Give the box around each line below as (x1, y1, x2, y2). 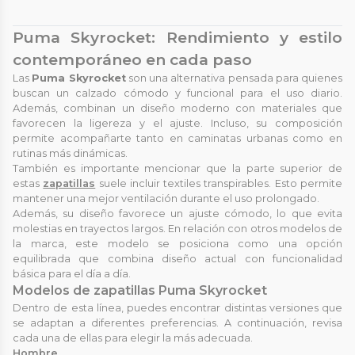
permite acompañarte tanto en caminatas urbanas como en (13, 132, 342, 144)
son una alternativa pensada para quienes (125, 71, 342, 84)
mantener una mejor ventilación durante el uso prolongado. (13, 192, 319, 204)
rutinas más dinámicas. (13, 147, 128, 159)
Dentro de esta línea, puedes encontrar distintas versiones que (13, 301, 342, 314)
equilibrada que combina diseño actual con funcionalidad (13, 252, 342, 265)
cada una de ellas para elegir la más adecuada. (13, 331, 253, 344)
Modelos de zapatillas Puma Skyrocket (13, 282, 267, 298)
